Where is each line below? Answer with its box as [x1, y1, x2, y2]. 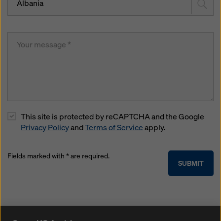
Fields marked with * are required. [7, 151, 110, 161]
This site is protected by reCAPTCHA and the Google [21, 111, 204, 122]
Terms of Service [85, 122, 143, 133]
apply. [143, 122, 166, 133]
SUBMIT [178, 158, 204, 168]
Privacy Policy [21, 122, 69, 133]
